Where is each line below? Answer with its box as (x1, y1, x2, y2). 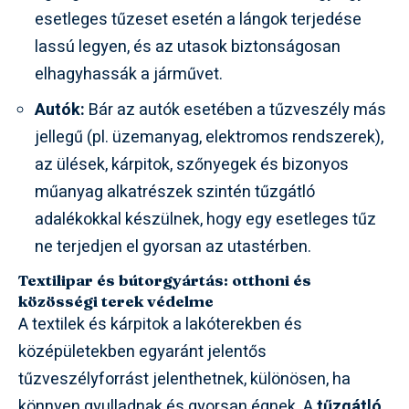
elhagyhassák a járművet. (35, 61, 223, 87)
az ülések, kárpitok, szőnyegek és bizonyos (35, 152, 349, 177)
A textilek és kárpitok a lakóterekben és (18, 311, 302, 337)
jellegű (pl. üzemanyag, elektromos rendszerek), (35, 124, 383, 150)
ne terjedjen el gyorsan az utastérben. (35, 234, 311, 259)
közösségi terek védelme (18, 290, 214, 310)
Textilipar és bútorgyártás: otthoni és (18, 269, 311, 289)
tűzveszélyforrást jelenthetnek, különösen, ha (18, 366, 351, 392)
